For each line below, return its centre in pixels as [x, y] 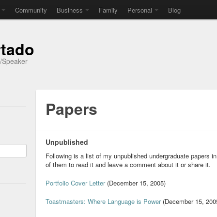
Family [108, 10]
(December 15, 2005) [135, 183]
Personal [140, 10]
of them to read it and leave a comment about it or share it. [128, 164]
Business [70, 10]
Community [31, 10]
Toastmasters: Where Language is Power [103, 201]
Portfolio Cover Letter [75, 183]
